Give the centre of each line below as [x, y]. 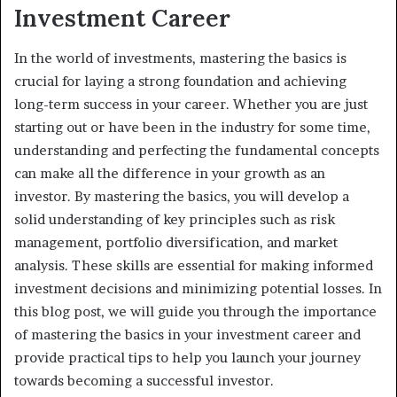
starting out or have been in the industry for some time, [192, 127]
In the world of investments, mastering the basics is [180, 58]
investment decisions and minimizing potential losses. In [198, 288]
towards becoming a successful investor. [144, 380]
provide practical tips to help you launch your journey [187, 357]
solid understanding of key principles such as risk [175, 219]
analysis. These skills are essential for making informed [194, 265]
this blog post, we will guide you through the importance [195, 311]
